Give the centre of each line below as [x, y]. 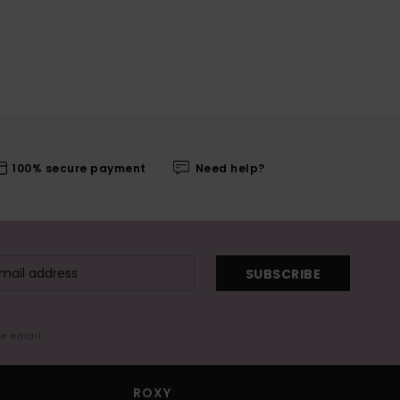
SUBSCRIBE [283, 274]
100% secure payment [79, 168]
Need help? [230, 168]
